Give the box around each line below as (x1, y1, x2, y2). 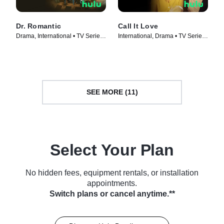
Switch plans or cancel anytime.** (49, 189, 175, 198)
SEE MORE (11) (86, 88, 138, 96)
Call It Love (118, 21, 158, 30)
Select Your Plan (50, 140, 174, 159)
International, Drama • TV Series (118, 32, 205, 39)
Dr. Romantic (16, 21, 61, 30)
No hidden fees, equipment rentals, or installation (25, 168, 198, 177)
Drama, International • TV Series (16, 32, 103, 39)
